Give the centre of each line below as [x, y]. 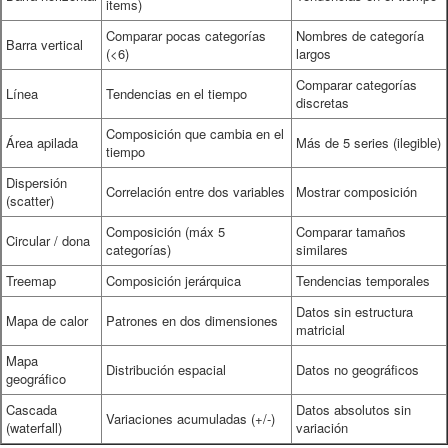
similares [322, 249]
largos [313, 53]
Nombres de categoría [360, 35]
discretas [322, 102]
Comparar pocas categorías [186, 35]
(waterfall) [34, 427]
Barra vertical [44, 44]
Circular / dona [48, 240]
